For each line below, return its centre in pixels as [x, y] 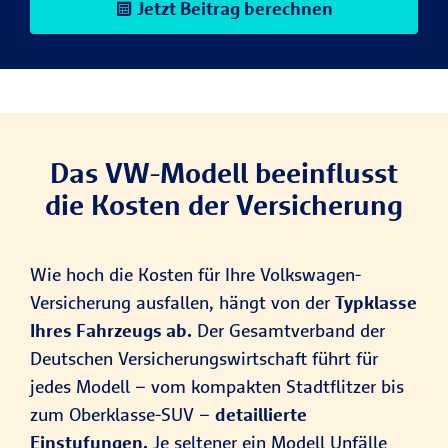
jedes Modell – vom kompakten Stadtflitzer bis [217, 387]
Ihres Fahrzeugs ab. [111, 331]
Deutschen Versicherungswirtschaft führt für [204, 359]
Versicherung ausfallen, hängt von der [182, 303]
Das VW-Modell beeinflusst [224, 173]
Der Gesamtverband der [288, 331]
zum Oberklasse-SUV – [122, 415]
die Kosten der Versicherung [224, 205]
